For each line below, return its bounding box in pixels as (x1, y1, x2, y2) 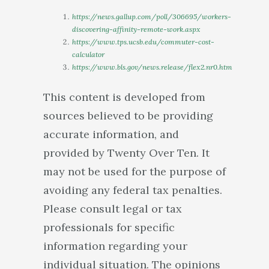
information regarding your (43, 239, 187, 253)
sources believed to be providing (43, 109, 213, 122)
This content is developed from (43, 90, 205, 104)
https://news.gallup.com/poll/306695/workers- (72, 12, 231, 21)
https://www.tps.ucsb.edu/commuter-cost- (72, 37, 214, 46)
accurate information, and (43, 127, 179, 141)
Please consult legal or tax (43, 202, 182, 216)
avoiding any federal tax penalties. (43, 183, 222, 197)
